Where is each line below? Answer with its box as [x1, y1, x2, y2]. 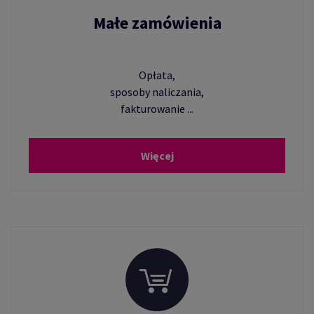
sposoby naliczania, [110, 85, 204, 99]
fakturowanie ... [121, 102, 193, 116]
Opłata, [139, 68, 175, 82]
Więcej [140, 149, 174, 163]
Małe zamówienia [93, 12, 221, 34]
